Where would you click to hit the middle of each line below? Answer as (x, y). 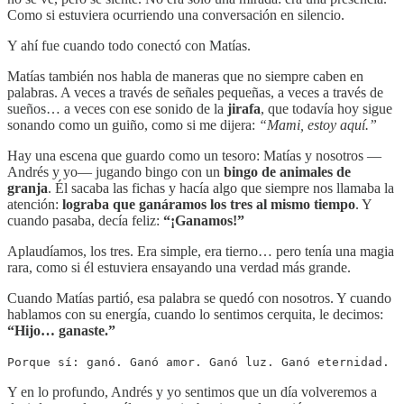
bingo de (250, 171)
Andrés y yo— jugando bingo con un (115, 171)
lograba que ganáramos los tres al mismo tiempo (209, 204)
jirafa (244, 108)
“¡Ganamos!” (204, 220)
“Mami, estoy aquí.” (318, 124)
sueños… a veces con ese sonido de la (117, 108)
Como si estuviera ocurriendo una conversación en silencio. (176, 14)
